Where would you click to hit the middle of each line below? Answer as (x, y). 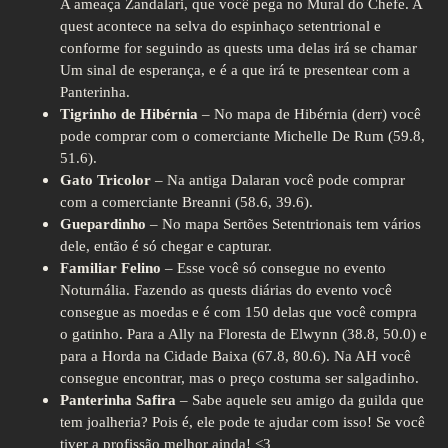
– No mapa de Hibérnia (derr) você (309, 114)
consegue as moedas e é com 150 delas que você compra (238, 312)
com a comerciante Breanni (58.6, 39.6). (186, 202)
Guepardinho (103, 224)
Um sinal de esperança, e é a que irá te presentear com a (235, 70)
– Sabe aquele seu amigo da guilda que (302, 400)
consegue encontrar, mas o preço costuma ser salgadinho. (239, 378)
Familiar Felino (110, 268)
